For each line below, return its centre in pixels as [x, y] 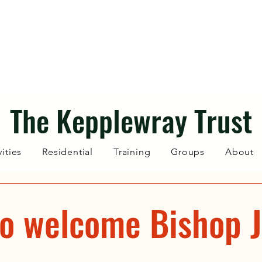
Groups [188, 152]
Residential [68, 152]
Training [132, 152]
